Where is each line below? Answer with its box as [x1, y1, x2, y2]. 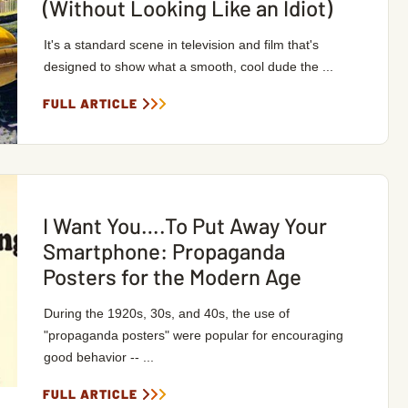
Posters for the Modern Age [42, 263, 301, 290]
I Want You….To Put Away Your [42, 212, 327, 239]
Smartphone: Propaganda [42, 238, 285, 264]
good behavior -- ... [43, 350, 154, 364]
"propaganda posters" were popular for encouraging [43, 328, 343, 342]
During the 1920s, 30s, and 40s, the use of [43, 306, 290, 321]
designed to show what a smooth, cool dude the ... [43, 59, 333, 74]
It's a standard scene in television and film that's [43, 37, 319, 52]
